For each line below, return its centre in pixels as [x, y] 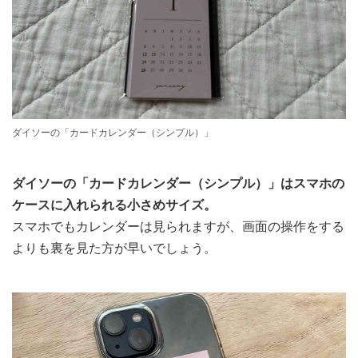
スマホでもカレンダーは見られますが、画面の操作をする [178, 227]
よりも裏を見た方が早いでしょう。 [114, 249]
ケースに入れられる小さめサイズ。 [114, 205]
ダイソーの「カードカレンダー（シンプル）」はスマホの [178, 184]
